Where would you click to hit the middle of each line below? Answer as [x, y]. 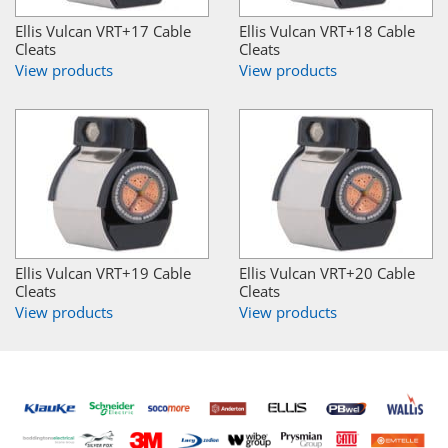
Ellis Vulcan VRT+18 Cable [327, 31]
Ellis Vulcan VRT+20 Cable [327, 273]
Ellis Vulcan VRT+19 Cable [103, 273]
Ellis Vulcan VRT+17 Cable [103, 31]
